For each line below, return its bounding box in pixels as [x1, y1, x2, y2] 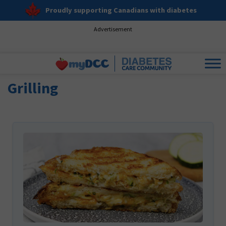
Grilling [8, 78, 58, 97]
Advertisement [94, 25, 132, 33]
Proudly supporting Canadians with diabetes [45, 6, 197, 15]
